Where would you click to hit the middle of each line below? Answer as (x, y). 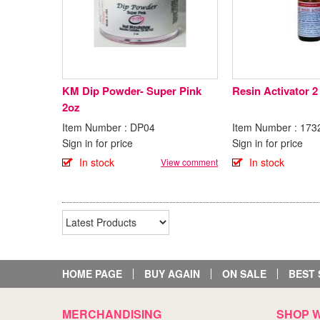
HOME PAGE (92, 273)
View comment (189, 161)
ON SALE (244, 273)
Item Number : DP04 (109, 127)
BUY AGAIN (172, 273)
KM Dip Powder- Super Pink (132, 90)
